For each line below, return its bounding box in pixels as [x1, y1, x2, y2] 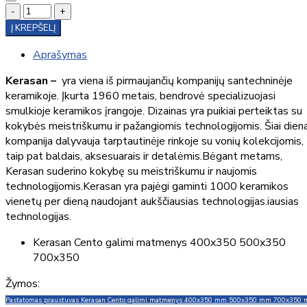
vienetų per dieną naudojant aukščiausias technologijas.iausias [5, 193, 299, 209]
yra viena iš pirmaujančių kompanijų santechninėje [62, 73, 293, 88]
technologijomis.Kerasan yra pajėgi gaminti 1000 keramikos [5, 178, 288, 194]
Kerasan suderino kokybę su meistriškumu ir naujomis [5, 163, 257, 179]
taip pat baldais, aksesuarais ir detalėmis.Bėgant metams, [5, 148, 282, 164]
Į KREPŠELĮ [11, 21, 56, 34]
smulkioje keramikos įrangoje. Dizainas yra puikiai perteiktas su [5, 103, 302, 119]
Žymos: [5, 275, 40, 291]
